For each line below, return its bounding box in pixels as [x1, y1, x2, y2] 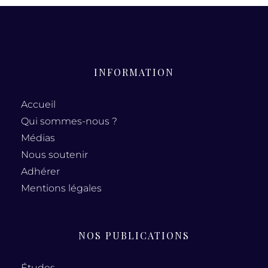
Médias [21, 132, 55, 144]
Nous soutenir [21, 148, 88, 160]
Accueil [21, 98, 56, 110]
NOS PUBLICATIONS [78, 229, 190, 242]
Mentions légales [21, 182, 102, 194]
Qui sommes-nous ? [21, 115, 117, 127]
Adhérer [21, 165, 60, 177]
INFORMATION [94, 65, 174, 78]
